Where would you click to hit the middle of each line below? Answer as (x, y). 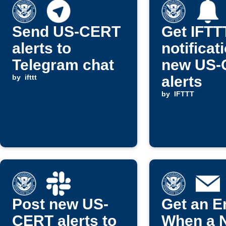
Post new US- (60, 204)
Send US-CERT (66, 32)
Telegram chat (63, 65)
